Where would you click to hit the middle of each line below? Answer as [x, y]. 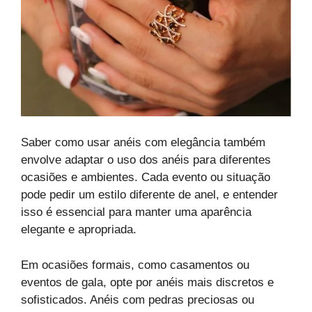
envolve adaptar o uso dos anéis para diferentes [146, 160]
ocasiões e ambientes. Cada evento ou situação [146, 178]
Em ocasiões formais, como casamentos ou [135, 265]
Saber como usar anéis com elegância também [143, 143]
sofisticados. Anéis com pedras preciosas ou [138, 299]
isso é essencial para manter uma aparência [136, 212]
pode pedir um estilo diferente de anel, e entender [149, 195]
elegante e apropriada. [79, 230]
